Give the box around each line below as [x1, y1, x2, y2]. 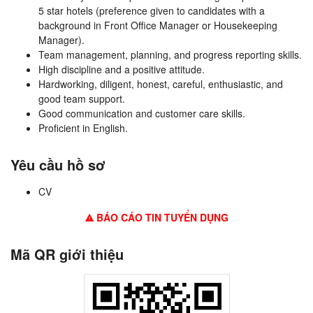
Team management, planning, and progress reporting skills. [38, 48, 302, 62]
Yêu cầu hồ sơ [10, 154, 105, 175]
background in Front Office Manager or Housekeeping [38, 18, 277, 33]
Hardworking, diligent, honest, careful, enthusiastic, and [38, 77, 283, 92]
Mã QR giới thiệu [10, 244, 124, 265]
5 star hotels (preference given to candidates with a [38, 3, 265, 18]
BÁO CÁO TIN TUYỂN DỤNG [93, 210, 228, 225]
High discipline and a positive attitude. [38, 62, 205, 77]
